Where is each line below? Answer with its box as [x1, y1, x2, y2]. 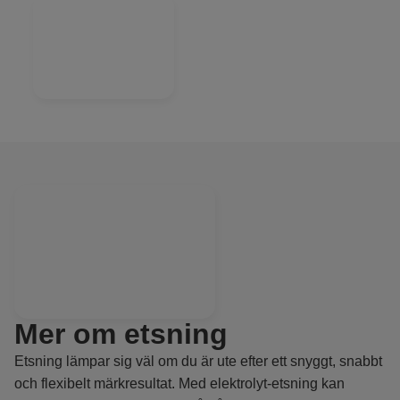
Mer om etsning [14, 318, 228, 351]
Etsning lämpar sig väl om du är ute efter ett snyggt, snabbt [14, 354, 382, 370]
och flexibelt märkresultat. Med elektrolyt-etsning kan [14, 376, 345, 392]
